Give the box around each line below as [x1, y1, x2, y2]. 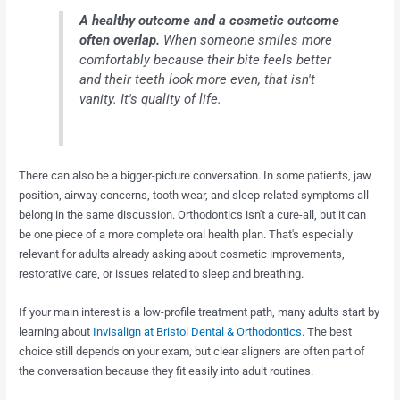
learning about [19, 325, 94, 339]
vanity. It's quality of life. [79, 90, 222, 107]
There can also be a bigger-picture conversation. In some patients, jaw [19, 169, 372, 183]
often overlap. [79, 31, 161, 48]
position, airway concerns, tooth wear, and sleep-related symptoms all [19, 188, 370, 203]
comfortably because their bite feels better [79, 51, 332, 68]
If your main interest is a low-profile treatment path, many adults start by [19, 305, 380, 320]
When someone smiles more [160, 31, 333, 48]
